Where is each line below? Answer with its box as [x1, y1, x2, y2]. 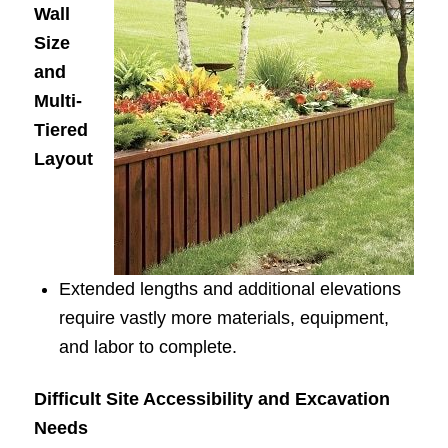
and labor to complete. [58, 337, 237, 358]
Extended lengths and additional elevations [58, 279, 401, 300]
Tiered [33, 120, 88, 141]
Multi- [33, 91, 82, 112]
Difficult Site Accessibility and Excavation [33, 389, 390, 410]
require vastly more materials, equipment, [58, 308, 389, 329]
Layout [33, 149, 93, 170]
